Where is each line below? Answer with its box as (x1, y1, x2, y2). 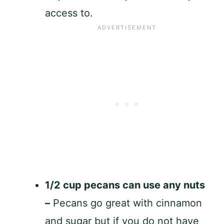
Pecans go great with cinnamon (50, 196, 202, 209)
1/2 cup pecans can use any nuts (45, 178, 205, 191)
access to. (45, 6, 96, 19)
